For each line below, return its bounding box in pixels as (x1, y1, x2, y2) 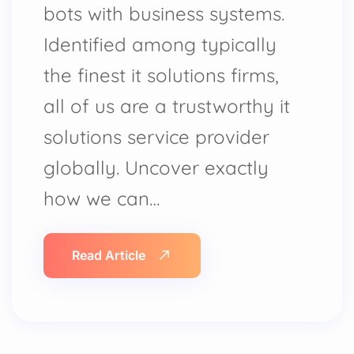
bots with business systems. (43, 2, 284, 25)
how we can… (43, 186, 160, 210)
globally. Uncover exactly (43, 156, 269, 179)
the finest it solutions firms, (43, 63, 279, 87)
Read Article (72, 247, 145, 263)
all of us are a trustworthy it (43, 94, 290, 118)
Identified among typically (43, 32, 277, 56)
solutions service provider (43, 125, 269, 149)
